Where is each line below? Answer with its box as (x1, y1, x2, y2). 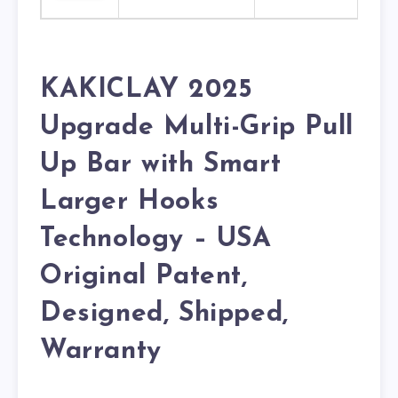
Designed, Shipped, (40, 299, 289, 328)
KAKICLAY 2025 (40, 76, 253, 104)
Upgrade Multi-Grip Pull (40, 113, 354, 141)
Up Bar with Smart (40, 150, 282, 179)
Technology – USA (40, 225, 272, 253)
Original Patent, (40, 262, 248, 291)
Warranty (40, 337, 162, 365)
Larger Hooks (40, 187, 219, 216)
